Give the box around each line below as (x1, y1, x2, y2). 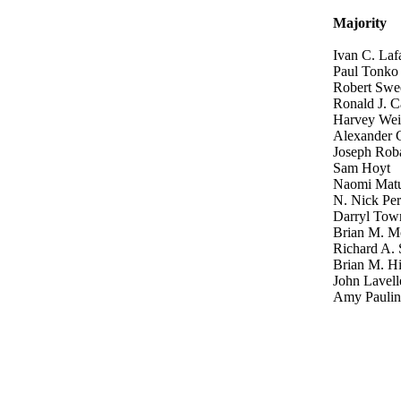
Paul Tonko (333, 64, 398, 79)
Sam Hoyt (333, 160, 390, 175)
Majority (333, 15, 387, 30)
